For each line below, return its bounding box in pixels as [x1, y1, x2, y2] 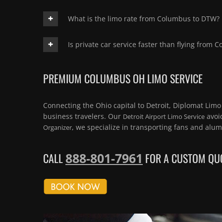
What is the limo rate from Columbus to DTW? [68, 14, 220, 24]
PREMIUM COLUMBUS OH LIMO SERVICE [43, 70, 203, 87]
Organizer [43, 123, 72, 132]
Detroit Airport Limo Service [123, 112, 205, 121]
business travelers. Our [43, 111, 123, 121]
